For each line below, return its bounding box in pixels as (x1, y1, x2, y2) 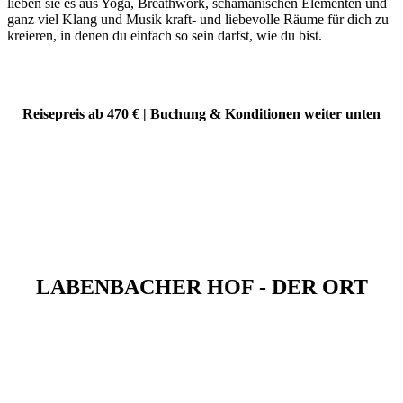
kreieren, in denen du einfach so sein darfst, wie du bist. (7, 28, 322, 43)
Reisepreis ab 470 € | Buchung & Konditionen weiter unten (22, 106, 381, 122)
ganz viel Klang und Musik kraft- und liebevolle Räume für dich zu (7, 12, 389, 27)
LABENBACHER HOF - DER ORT (35, 274, 368, 299)
